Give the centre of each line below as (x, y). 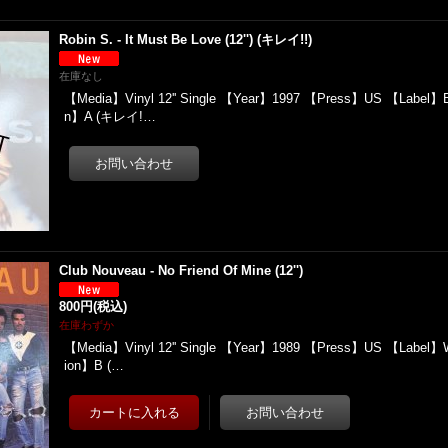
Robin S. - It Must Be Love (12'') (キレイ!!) (186, 39)
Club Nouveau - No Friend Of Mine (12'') (181, 270)
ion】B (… (94, 365)
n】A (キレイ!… (110, 116)
